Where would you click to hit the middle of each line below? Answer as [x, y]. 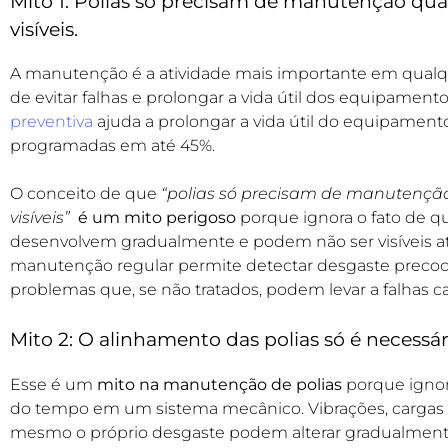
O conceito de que [85, 194]
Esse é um [53, 384]
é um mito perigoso [157, 218]
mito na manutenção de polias [219, 384]
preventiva [51, 122]
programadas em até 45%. [112, 146]
